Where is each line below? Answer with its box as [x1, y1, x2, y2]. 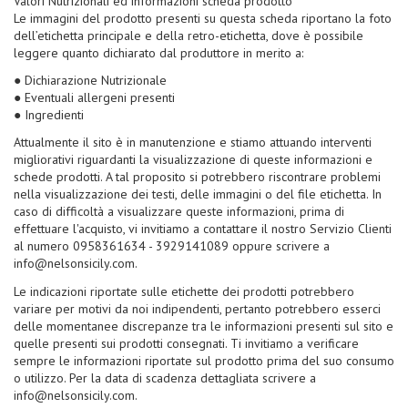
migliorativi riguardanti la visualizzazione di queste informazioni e [14, 151, 372, 168]
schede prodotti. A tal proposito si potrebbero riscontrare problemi [14, 168, 381, 186]
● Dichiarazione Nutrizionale [14, 72, 167, 89]
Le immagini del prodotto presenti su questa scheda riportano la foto [14, 10, 392, 27]
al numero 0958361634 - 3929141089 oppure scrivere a [14, 238, 330, 255]
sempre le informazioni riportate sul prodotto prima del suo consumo [14, 352, 394, 369]
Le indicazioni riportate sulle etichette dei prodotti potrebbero [14, 282, 354, 300]
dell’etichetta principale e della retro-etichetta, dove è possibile [14, 27, 363, 45]
